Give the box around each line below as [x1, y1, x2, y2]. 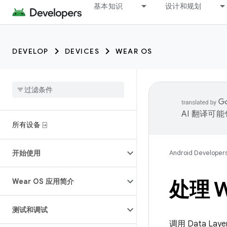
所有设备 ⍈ [12, 120, 47, 129]
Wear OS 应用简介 [12, 177, 74, 186]
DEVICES [64, 47, 99, 56]
